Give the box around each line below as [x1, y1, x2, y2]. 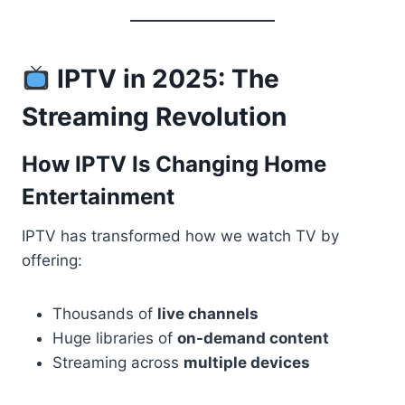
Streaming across [52, 353, 184, 372]
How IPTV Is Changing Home [22, 151, 326, 178]
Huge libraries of [52, 329, 177, 348]
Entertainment [22, 184, 174, 211]
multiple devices [184, 353, 310, 372]
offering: [22, 251, 82, 270]
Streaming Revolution [22, 101, 287, 133]
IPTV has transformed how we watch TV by [22, 227, 339, 246]
